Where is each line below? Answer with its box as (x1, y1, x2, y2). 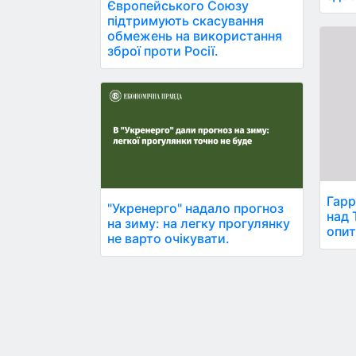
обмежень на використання (107, 27, 282, 44)
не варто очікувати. (107, 230, 230, 247)
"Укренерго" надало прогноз (107, 200, 284, 217)
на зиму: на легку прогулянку (107, 215, 290, 232)
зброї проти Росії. (107, 42, 219, 59)
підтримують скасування (107, 12, 264, 29)
